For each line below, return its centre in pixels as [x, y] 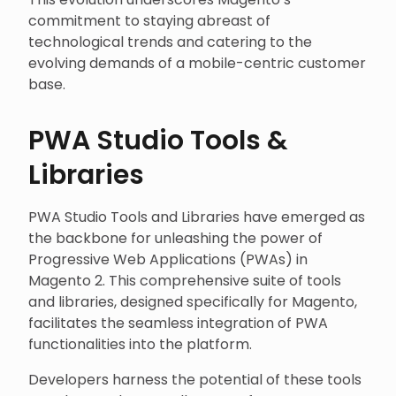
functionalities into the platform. [140, 344]
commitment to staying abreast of [149, 21]
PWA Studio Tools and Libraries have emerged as [197, 217]
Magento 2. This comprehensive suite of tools [185, 281]
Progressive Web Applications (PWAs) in [168, 259]
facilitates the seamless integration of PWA [178, 323]
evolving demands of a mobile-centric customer [197, 63]
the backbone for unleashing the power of [175, 238]
